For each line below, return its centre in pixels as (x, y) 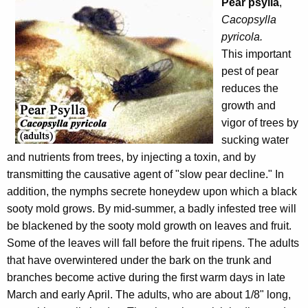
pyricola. (242, 37)
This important (256, 54)
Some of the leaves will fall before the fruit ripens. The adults (153, 243)
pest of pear (250, 71)
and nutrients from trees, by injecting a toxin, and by (131, 157)
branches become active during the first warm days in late (146, 278)
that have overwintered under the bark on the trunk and (139, 261)
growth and (249, 106)
